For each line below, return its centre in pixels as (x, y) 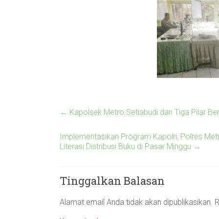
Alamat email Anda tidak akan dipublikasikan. (136, 202)
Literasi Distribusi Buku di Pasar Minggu (126, 146)
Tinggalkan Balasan (112, 181)
